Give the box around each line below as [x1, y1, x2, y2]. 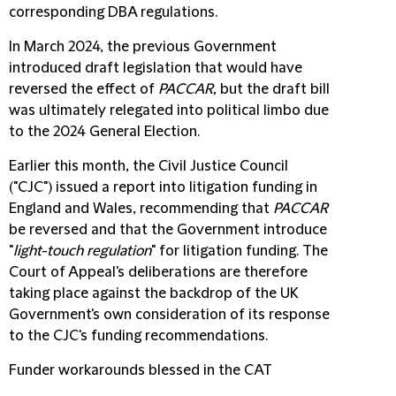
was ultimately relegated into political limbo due [9, 103, 329, 119]
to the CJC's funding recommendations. [9, 328, 268, 345]
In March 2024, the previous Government [9, 39, 277, 56]
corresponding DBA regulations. [9, 4, 217, 21]
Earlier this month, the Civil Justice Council [9, 158, 288, 175]
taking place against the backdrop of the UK [9, 286, 298, 302]
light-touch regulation [13, 243, 151, 260]
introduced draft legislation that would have [9, 60, 302, 77]
